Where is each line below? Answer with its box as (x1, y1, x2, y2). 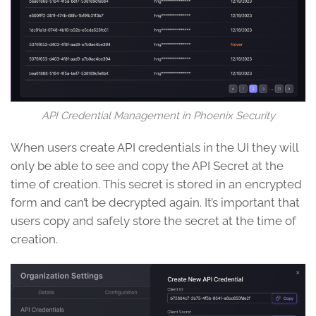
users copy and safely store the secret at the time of (11, 213, 296, 228)
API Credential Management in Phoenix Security (41, 109, 275, 122)
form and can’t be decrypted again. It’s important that (11, 195, 300, 209)
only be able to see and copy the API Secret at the (11, 158, 284, 173)
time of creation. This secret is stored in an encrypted (11, 176, 302, 191)
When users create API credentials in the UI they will (11, 140, 298, 154)
